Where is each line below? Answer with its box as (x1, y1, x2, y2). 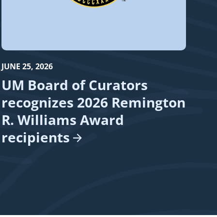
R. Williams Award (1, 110, 124, 129)
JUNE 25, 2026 (1, 61, 53, 72)
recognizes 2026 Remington (1, 93, 186, 112)
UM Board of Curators (1, 76, 148, 94)
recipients (1, 128, 70, 147)
